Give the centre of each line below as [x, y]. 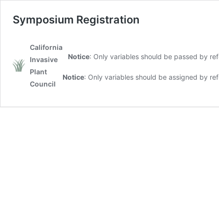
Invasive [44, 59]
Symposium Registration [76, 20]
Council [43, 84]
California [46, 47]
